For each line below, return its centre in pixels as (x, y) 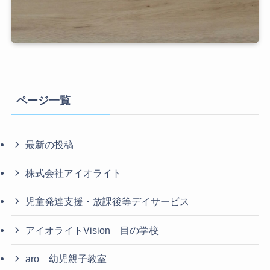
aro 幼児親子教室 (66, 258)
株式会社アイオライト (74, 173)
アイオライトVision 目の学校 (92, 230)
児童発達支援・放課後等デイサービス (108, 202)
